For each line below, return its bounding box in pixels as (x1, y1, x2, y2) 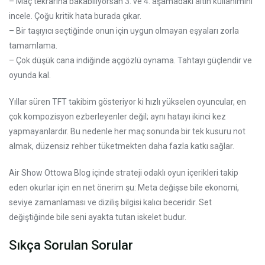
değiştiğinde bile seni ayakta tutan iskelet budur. (9, 212, 186, 222)
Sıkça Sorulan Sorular (9, 237, 133, 253)
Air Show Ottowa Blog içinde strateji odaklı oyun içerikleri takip (9, 167, 238, 177)
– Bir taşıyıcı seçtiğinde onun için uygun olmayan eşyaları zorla (9, 25, 239, 35)
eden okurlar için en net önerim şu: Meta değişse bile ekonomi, (9, 182, 239, 192)
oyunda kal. (9, 70, 51, 80)
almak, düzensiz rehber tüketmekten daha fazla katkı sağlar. (9, 141, 234, 151)
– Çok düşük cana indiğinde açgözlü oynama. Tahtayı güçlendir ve (9, 55, 252, 65)
